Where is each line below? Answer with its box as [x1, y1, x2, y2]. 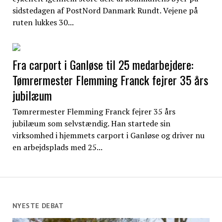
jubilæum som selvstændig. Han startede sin [12, 117, 170, 129]
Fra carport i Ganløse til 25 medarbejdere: [12, 55, 193, 73]
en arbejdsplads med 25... [12, 141, 103, 153]
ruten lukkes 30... [12, 16, 74, 28]
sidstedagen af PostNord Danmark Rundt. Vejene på [12, 4, 198, 16]
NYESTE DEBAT [12, 201, 63, 210]
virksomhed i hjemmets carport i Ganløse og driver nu [12, 129, 205, 141]
